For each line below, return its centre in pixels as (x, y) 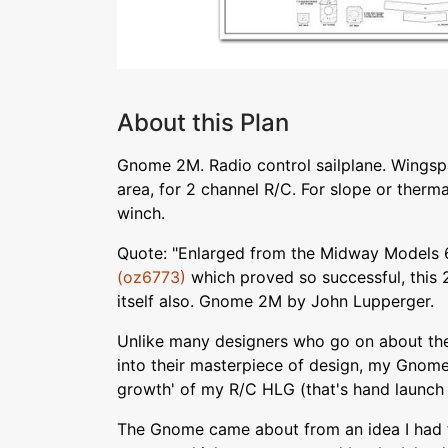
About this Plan (203, 122)
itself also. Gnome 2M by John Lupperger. (275, 301)
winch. (141, 213)
